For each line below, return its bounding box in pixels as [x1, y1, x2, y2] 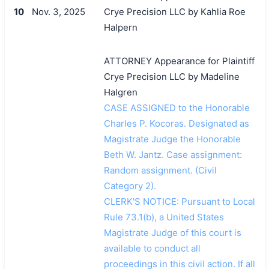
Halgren [103, 86, 138, 98]
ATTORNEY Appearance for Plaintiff [103, 55, 255, 67]
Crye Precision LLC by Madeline [103, 70, 240, 82]
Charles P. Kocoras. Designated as [103, 117, 249, 129]
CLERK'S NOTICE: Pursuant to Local [103, 195, 255, 207]
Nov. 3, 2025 [31, 5, 85, 17]
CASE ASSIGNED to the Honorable [103, 101, 250, 113]
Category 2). [103, 180, 156, 192]
